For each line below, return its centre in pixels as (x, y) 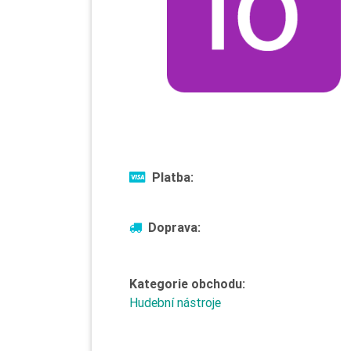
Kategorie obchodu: (187, 284)
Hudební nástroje (175, 302)
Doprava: (174, 227)
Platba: (173, 177)
